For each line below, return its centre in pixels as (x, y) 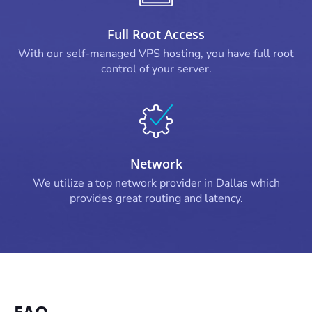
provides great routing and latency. (156, 198)
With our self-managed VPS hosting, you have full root (156, 54)
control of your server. (156, 69)
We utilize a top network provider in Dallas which (156, 183)
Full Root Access (156, 34)
